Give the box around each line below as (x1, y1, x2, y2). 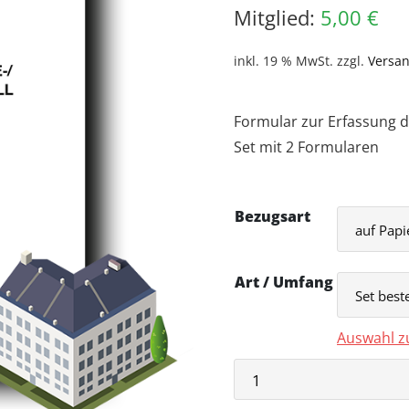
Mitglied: (234, 4, 320, 32)
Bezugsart (235, 206, 310, 227)
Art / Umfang (235, 272, 333, 293)
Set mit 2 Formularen (234, 137, 379, 158)
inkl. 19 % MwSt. (234, 52, 333, 70)
